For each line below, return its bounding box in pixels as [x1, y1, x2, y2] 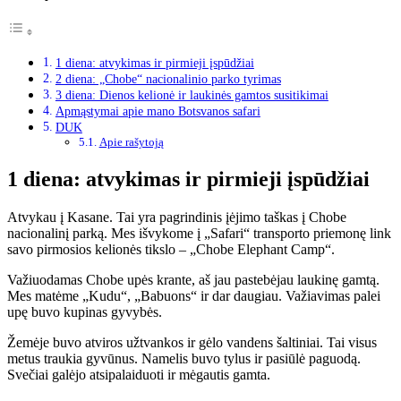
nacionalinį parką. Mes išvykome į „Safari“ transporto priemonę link [7, 226, 391, 241]
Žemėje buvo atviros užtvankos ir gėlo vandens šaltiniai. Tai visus [7, 335, 377, 350]
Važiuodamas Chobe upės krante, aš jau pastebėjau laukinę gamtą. [7, 272, 380, 287]
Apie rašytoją [98, 135, 164, 149]
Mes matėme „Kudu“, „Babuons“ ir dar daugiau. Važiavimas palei [7, 288, 380, 303]
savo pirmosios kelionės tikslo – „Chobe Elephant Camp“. [7, 242, 335, 257]
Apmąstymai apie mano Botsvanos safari [55, 104, 260, 119]
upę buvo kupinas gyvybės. [7, 304, 162, 320]
